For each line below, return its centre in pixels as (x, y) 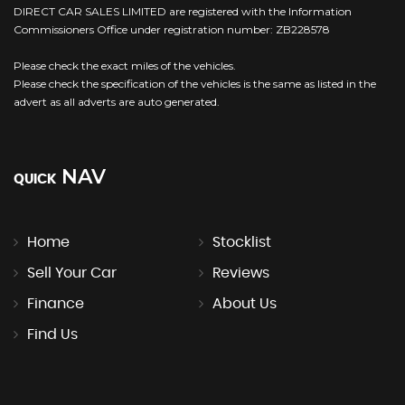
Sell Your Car (72, 273)
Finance (56, 303)
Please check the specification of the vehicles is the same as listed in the (195, 83)
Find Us (52, 334)
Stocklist (241, 242)
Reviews (240, 273)
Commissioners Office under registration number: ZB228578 (172, 29)
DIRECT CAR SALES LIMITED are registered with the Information (183, 11)
